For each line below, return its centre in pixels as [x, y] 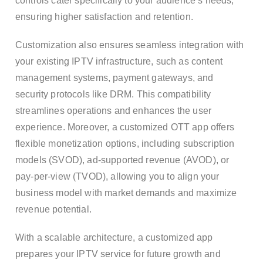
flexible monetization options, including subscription [125, 143]
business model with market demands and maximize [126, 193]
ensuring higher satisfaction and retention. [104, 16]
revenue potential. [53, 209]
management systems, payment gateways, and [114, 77]
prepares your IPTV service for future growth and [118, 254]
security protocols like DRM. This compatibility [113, 94]
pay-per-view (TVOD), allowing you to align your [117, 176]
